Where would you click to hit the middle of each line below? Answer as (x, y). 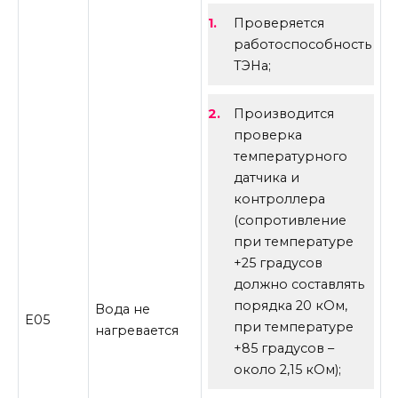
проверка (267, 135)
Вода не (123, 309)
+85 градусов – (283, 349)
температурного (290, 157)
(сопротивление (290, 221)
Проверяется (279, 24)
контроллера (279, 199)
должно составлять (298, 285)
